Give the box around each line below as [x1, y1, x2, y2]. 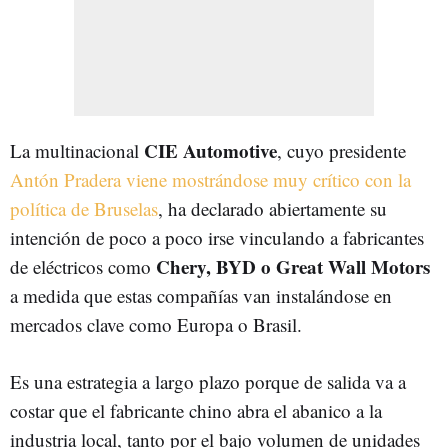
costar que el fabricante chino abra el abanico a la [10, 398, 382, 423]
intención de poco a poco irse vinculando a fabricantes [10, 225, 424, 250]
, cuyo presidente [277, 138, 406, 163]
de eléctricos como [10, 254, 156, 279]
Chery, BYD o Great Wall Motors [156, 253, 430, 280]
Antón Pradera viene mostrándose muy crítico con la [10, 167, 411, 192]
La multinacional [10, 138, 144, 163]
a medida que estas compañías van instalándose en [10, 283, 392, 308]
